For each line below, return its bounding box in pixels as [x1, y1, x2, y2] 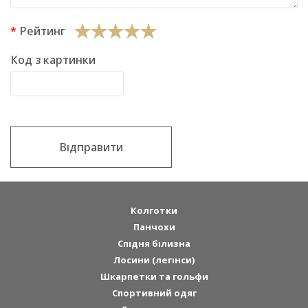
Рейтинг [19, 23, 65, 39]
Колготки [131, 204, 177, 217]
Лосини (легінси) [113, 254, 195, 267]
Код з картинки [10, 52, 96, 68]
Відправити [59, 140, 123, 155]
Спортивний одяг [111, 287, 197, 300]
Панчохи [133, 221, 175, 234]
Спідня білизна [118, 237, 190, 250]
